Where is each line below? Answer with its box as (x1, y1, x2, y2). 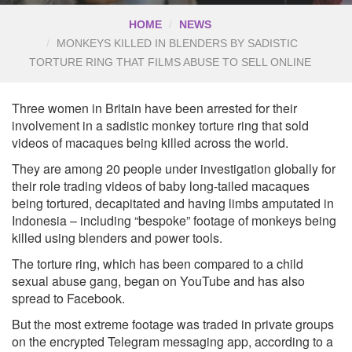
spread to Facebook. (12, 288, 125, 307)
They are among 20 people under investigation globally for (12, 159, 335, 178)
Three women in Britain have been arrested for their (12, 98, 297, 117)
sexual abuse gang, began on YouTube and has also (12, 271, 305, 290)
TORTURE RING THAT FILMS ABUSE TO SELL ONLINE (29, 56, 311, 69)
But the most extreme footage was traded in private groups (12, 314, 334, 333)
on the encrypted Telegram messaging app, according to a (12, 332, 333, 350)
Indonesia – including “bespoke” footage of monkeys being (12, 211, 336, 229)
